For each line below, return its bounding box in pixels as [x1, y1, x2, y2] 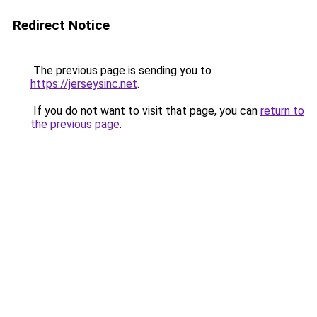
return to [260, 104, 304, 117]
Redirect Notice [13, 17, 110, 33]
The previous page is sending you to [30, 64, 212, 77]
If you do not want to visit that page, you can [30, 104, 260, 117]
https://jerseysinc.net [30, 77, 137, 91]
